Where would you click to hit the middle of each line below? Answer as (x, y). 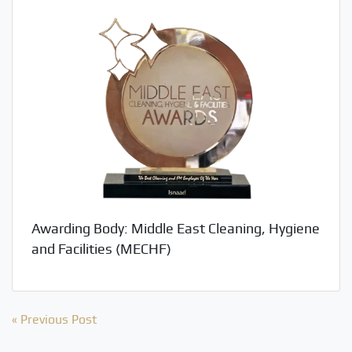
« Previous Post (54, 320)
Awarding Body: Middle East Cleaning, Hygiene (176, 229)
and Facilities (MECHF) (101, 249)
